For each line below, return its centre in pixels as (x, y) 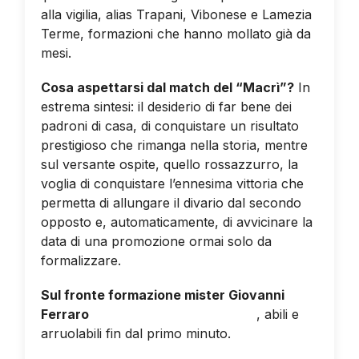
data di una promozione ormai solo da (156, 241)
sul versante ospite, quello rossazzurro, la (169, 164)
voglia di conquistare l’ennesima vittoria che (172, 183)
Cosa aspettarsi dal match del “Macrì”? (167, 87)
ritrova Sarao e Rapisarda (174, 315)
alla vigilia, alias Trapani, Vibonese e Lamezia (176, 14)
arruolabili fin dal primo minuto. (137, 334)
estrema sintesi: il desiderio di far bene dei (166, 106)
